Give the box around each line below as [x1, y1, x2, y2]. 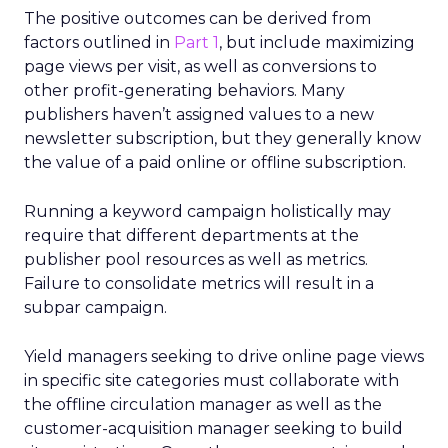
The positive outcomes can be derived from [24, 9, 371, 28]
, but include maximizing [219, 33, 415, 52]
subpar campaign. [24, 298, 167, 317]
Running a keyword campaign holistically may [24, 202, 391, 221]
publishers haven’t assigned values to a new [24, 105, 374, 124]
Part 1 [174, 33, 219, 52]
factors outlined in [24, 33, 174, 52]
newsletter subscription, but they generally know [24, 129, 421, 148]
